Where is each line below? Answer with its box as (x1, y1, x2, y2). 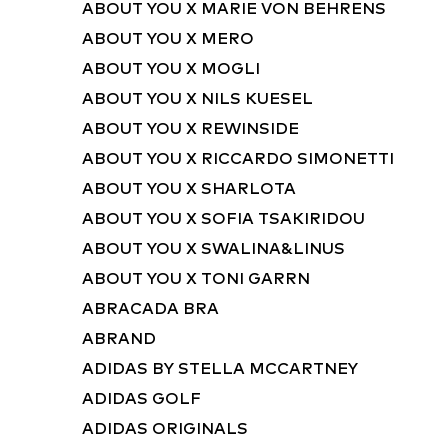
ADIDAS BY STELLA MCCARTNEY (82, 359, 358, 379)
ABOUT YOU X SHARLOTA (82, 179, 296, 199)
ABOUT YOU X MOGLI (82, 59, 260, 79)
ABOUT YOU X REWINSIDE (82, 119, 299, 139)
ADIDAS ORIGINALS (82, 419, 248, 439)
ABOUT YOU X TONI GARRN (82, 269, 310, 289)
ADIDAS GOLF (82, 389, 201, 409)
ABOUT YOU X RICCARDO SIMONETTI (82, 149, 394, 169)
